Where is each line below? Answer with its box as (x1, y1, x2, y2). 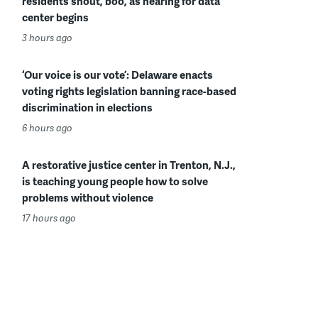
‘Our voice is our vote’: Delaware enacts (22, 67, 213, 82)
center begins (22, 9, 89, 25)
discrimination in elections (22, 99, 153, 115)
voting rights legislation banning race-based (22, 83, 236, 99)
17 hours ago (22, 212, 76, 224)
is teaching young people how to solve (22, 173, 208, 189)
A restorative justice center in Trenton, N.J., (22, 157, 236, 172)
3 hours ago (22, 31, 72, 44)
